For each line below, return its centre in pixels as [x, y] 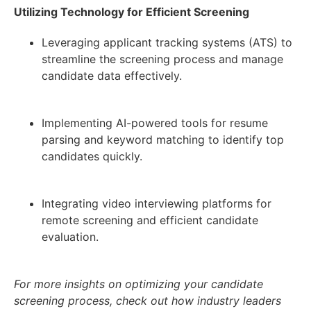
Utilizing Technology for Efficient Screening [132, 12]
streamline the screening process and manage [162, 59]
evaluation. [70, 237]
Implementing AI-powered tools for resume [155, 123]
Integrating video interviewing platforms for [157, 204]
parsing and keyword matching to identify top [163, 140]
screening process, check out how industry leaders [148, 301]
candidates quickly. [92, 157]
